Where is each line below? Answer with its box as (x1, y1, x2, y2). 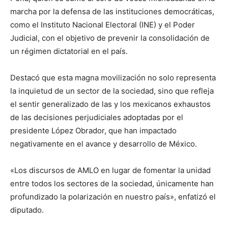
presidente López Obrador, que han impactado (10, 125, 177, 135)
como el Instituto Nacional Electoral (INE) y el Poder (10, 19, 195, 30)
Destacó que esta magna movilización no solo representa (10, 72, 216, 82)
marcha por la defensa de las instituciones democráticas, (10, 6, 214, 16)
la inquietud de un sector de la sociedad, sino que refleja (10, 85, 214, 96)
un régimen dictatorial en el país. (10, 46, 128, 56)
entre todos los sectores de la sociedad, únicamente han (10, 178, 214, 188)
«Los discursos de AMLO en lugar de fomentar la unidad (10, 165, 211, 175)
